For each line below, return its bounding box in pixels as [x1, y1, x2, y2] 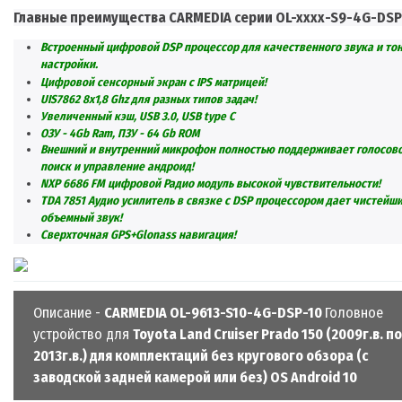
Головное [325, 304, 383, 322]
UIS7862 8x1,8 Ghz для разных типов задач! [40, 92, 257, 107]
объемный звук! [40, 211, 122, 226]
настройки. [40, 57, 98, 73]
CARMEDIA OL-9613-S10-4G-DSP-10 [104, 304, 325, 322]
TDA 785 [40, 194, 80, 209]
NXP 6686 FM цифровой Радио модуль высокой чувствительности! [40, 177, 380, 192]
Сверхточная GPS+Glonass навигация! [40, 228, 236, 243]
